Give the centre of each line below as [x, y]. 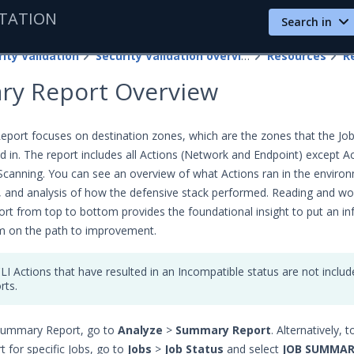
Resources [297, 56]
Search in [308, 22]
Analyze [140, 330]
